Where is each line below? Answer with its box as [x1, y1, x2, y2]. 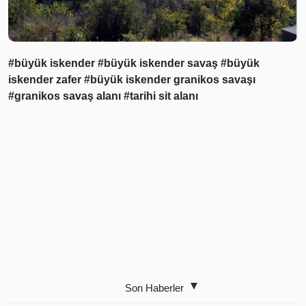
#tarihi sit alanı [124, 89, 198, 102]
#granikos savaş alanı [8, 89, 124, 102]
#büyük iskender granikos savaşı [84, 73, 255, 85]
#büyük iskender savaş [98, 57, 221, 69]
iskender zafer [8, 73, 84, 85]
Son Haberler [125, 281, 184, 294]
